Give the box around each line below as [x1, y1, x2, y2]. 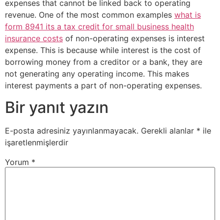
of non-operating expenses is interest [63, 33, 205, 43]
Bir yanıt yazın [5, 98, 109, 117]
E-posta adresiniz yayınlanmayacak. [5, 126, 138, 136]
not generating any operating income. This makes [5, 68, 189, 79]
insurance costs [5, 33, 63, 43]
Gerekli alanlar [141, 126, 196, 136]
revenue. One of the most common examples [5, 9, 174, 20]
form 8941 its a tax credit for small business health [5, 21, 194, 31]
